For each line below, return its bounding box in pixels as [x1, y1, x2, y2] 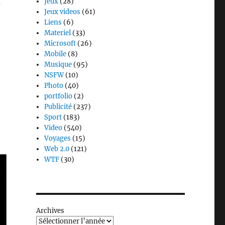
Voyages [44, 134, 71, 143]
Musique [44, 60, 72, 69]
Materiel [44, 29, 71, 38]
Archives [36, 206, 64, 215]
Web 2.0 [44, 145, 70, 154]
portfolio [44, 92, 73, 101]
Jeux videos [44, 8, 81, 17]
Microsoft [44, 39, 76, 48]
